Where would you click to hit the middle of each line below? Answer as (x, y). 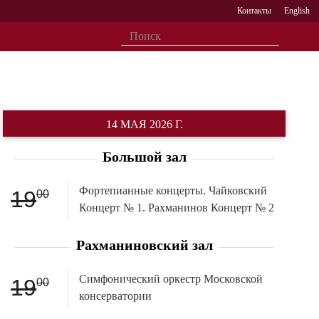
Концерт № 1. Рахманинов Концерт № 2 (176, 207)
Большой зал (144, 156)
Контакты (255, 11)
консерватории (115, 296)
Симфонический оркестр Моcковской (171, 278)
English (297, 11)
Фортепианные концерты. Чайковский (173, 190)
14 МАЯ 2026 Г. (144, 124)
